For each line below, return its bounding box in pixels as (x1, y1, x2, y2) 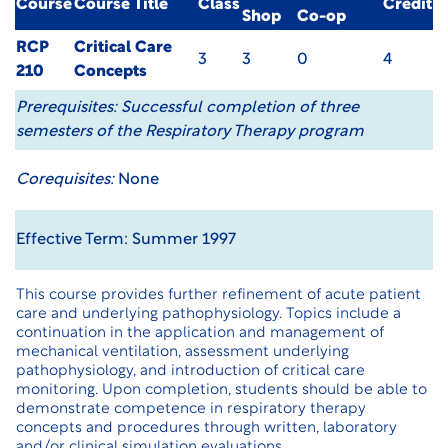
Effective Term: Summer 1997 (16, 232, 236, 248)
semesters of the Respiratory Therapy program (16, 124, 364, 140)
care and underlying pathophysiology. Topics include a (16, 307, 401, 322)
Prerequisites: (16, 100, 117, 116)
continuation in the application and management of (16, 326, 384, 341)
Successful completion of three (121, 100, 359, 116)
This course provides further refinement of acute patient (16, 288, 421, 303)
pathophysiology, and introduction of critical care (16, 364, 365, 379)
